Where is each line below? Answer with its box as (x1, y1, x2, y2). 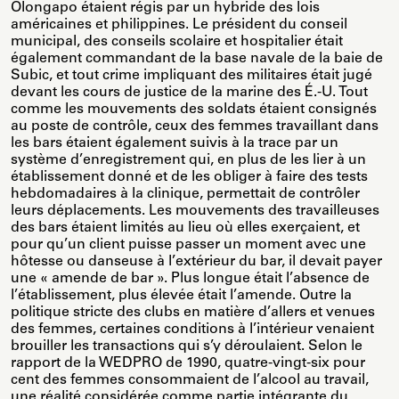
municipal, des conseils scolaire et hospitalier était (11, 35, 343, 50)
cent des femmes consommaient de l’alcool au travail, (11, 373, 369, 388)
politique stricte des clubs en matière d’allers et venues (11, 305, 375, 321)
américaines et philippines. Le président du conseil (11, 18, 347, 33)
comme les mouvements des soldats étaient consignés (11, 102, 377, 118)
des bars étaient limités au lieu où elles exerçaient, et (11, 221, 360, 236)
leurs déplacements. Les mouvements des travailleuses (11, 204, 379, 219)
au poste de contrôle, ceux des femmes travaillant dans (11, 119, 379, 134)
